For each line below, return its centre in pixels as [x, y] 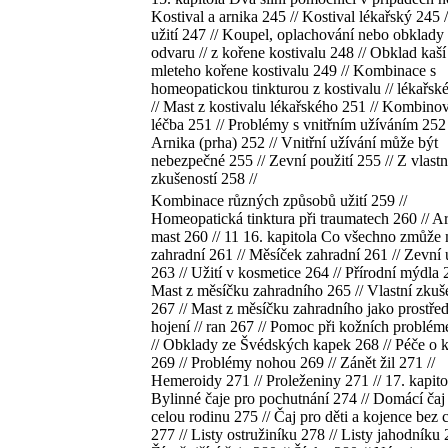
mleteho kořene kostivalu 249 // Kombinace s [293, 70]
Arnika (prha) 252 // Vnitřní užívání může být [294, 142]
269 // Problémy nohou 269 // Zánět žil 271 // [293, 362]
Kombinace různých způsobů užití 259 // [279, 200]
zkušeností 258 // [204, 178]
